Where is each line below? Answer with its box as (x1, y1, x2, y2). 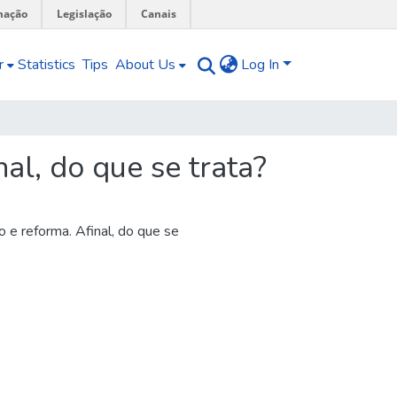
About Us (115, 55, 176, 74)
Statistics (18, 55, 76, 74)
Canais (141, 6, 176, 21)
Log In (241, 55, 280, 74)
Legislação (57, 6, 112, 21)
